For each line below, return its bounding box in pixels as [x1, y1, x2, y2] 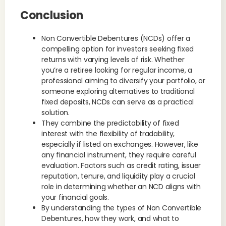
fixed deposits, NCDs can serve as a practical [41, 97, 194, 107]
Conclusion [20, 8, 83, 23]
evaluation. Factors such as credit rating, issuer [41, 160, 201, 171]
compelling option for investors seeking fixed [41, 44, 194, 54]
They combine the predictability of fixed [41, 118, 179, 128]
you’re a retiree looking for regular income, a [41, 65, 192, 75]
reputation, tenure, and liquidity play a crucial [41, 171, 195, 181]
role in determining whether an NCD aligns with [41, 182, 201, 192]
